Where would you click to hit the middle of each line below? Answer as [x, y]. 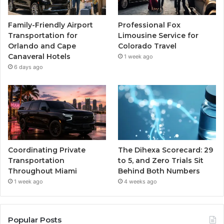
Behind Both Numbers [159, 171]
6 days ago [28, 67]
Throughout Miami [42, 171]
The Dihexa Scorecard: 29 [166, 150]
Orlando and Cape [42, 46]
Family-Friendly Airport [50, 25]
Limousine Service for [158, 35]
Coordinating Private [47, 150]
